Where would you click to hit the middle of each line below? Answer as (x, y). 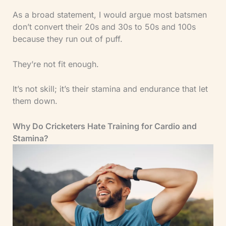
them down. (35, 101)
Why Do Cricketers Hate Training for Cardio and (104, 126)
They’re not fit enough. (55, 64)
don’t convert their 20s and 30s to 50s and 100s (104, 27)
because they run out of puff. (67, 39)
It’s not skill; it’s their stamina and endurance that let (110, 89)
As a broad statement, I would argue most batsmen (109, 15)
